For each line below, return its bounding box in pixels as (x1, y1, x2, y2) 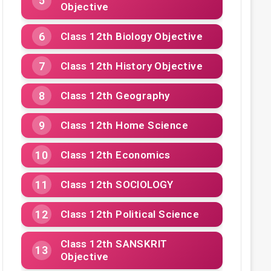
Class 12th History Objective (60, 59, 203, 72)
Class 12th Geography (60, 89, 170, 102)
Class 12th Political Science (60, 207, 199, 220)
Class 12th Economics (60, 148, 171, 161)
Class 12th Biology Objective (60, 30, 203, 42)
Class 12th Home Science (60, 119, 188, 131)
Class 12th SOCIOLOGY (60, 178, 174, 191)
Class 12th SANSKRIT (60, 237, 168, 250)
